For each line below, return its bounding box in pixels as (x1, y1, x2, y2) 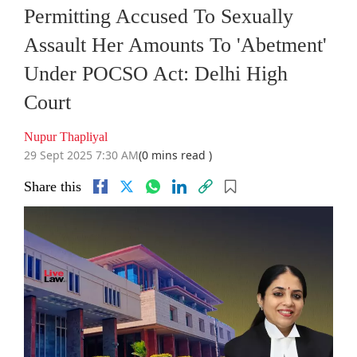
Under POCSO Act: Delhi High (24, 62, 288, 86)
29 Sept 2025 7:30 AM (24, 147, 139, 163)
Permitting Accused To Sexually (24, 5, 293, 29)
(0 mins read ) (139, 147, 212, 163)
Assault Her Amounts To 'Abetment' (24, 33, 327, 57)
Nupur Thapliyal (24, 130, 108, 144)
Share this (24, 178, 81, 195)
